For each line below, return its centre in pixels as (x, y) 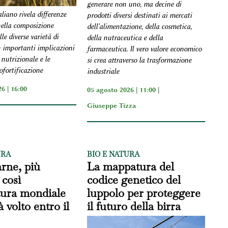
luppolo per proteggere (144, 193)
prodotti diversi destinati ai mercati (140, 16)
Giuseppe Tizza (112, 106)
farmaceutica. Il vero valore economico (145, 49)
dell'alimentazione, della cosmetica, (140, 27)
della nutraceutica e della (125, 38)
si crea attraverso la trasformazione (139, 61)
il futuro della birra (134, 206)
